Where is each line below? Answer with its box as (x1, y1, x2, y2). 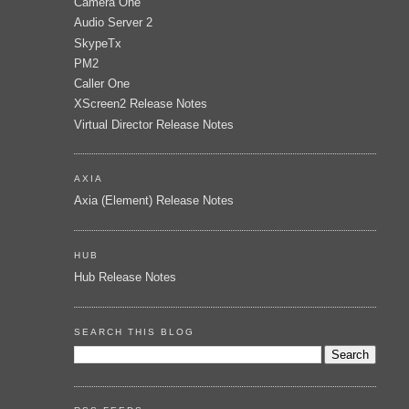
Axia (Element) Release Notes (73, 194, 234, 208)
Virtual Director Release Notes (73, 117, 234, 131)
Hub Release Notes (73, 270, 176, 285)
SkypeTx (73, 36, 121, 50)
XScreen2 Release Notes (73, 97, 207, 111)
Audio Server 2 (73, 16, 152, 30)
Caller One (73, 77, 130, 91)
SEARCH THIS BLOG (73, 326, 194, 337)
